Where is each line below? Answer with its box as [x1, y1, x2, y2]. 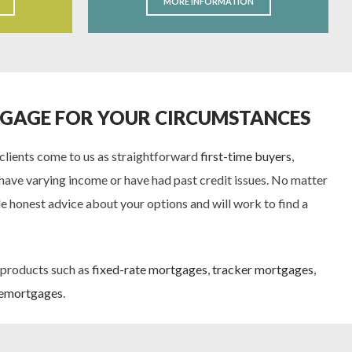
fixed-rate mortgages [92, 262, 207, 277]
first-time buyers [200, 148, 291, 163]
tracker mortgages [212, 262, 313, 277]
